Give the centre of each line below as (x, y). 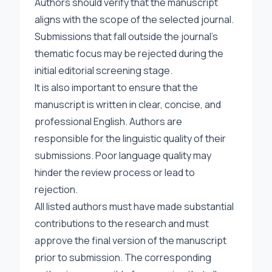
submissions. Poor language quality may (123, 155)
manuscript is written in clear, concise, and (128, 104)
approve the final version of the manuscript (131, 240)
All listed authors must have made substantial (134, 206)
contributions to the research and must (122, 223)
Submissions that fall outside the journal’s (126, 36)
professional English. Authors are (108, 121)
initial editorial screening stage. (104, 70)
